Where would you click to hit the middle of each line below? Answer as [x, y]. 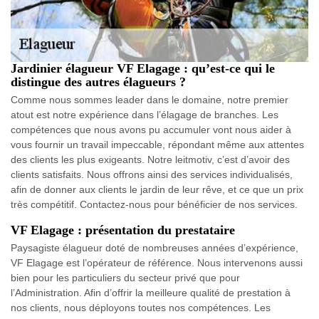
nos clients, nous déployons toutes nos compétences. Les [141, 308]
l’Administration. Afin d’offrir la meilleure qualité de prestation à [151, 293]
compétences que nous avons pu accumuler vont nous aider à [151, 130]
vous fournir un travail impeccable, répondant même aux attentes [157, 145]
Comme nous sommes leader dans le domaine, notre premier [150, 100]
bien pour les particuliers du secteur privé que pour [125, 278]
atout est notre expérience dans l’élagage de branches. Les [145, 115]
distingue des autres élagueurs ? [98, 82]
